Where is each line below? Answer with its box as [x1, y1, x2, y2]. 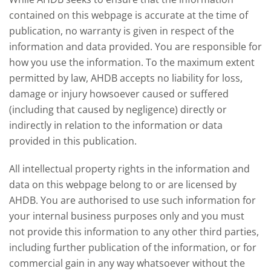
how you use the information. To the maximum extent [9, 55, 255, 69]
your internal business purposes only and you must [9, 209, 244, 223]
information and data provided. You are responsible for [9, 39, 262, 53]
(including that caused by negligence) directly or [9, 102, 227, 116]
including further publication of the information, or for [9, 240, 256, 254]
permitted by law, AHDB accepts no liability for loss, [9, 71, 243, 85]
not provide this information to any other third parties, [9, 224, 259, 238]
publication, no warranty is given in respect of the [9, 24, 234, 38]
